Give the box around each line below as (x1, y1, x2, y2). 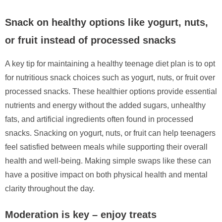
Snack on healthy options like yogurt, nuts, (5, 16, 208, 28)
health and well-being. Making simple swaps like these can (5, 156, 211, 165)
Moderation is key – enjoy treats (5, 209, 157, 220)
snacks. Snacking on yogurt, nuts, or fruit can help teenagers (5, 128, 216, 137)
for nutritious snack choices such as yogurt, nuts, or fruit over (5, 73, 215, 82)
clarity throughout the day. (5, 184, 95, 193)
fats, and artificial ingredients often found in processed (5, 114, 193, 123)
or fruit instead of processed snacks (5, 34, 176, 46)
